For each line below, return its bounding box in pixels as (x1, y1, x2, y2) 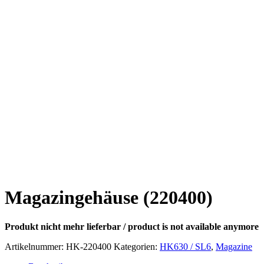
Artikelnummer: (5, 241, 66, 252)
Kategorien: (114, 241, 160, 252)
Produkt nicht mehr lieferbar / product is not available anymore (5, 221, 259, 232)
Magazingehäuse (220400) (5, 187, 213, 209)
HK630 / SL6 (160, 241, 211, 252)
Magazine (216, 241, 252, 252)
